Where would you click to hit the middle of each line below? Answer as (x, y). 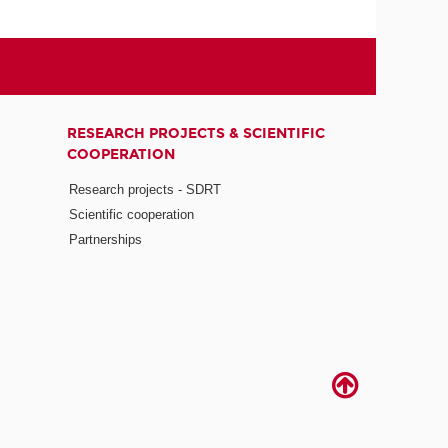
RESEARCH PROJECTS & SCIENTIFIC (195, 133)
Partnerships (105, 239)
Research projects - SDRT (144, 190)
